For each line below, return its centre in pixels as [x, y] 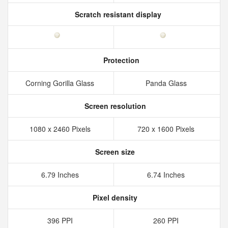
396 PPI [61, 220]
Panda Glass [167, 83]
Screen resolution [114, 106]
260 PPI [167, 220]
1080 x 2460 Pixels [61, 129]
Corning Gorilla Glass [61, 83]
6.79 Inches [61, 175]
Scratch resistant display [117, 14]
